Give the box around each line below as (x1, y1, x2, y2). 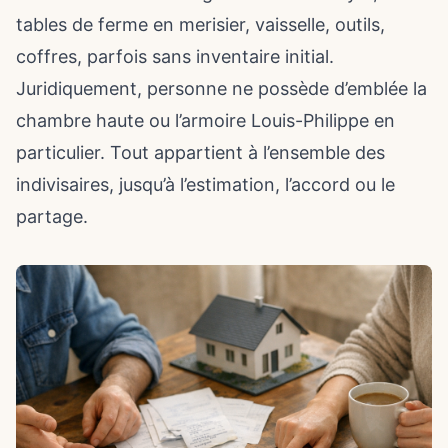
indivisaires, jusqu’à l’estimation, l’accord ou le (16, 174, 395, 195)
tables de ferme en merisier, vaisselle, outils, (16, 14, 385, 35)
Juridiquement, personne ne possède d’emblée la (16, 78, 427, 99)
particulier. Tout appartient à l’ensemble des (16, 142, 385, 163)
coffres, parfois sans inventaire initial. (16, 46, 334, 67)
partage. (16, 206, 88, 227)
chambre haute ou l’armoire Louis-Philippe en (16, 110, 395, 131)
